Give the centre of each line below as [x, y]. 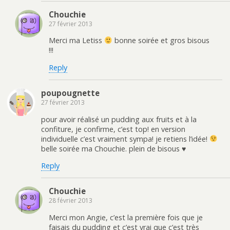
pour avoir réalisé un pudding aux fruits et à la [119, 119]
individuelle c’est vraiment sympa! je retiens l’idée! [125, 139]
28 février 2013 [71, 201]
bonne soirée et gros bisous [161, 41]
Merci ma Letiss [76, 41]
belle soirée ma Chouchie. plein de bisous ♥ [113, 148]
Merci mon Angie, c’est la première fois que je [126, 217]
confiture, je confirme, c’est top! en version [113, 129]
